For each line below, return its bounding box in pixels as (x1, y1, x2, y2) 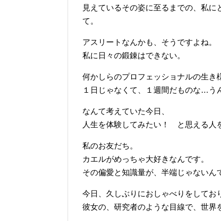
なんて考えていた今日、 (82, 107, 169, 116)
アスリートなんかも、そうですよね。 (82, 38, 217, 47)
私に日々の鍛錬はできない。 (82, 51, 185, 60)
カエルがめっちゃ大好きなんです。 (82, 155, 209, 164)
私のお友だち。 (82, 142, 138, 150)
